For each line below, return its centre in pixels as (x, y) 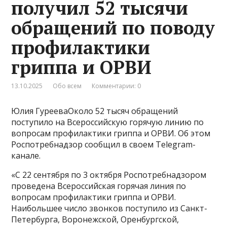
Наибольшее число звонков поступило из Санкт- (109, 208)
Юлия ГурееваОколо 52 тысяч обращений (95, 111)
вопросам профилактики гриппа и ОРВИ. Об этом (111, 133)
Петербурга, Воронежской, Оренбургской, (95, 219)
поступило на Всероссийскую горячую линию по (108, 122)
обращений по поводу (113, 27)
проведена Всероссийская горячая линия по (99, 186)
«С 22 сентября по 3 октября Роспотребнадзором (109, 175)
